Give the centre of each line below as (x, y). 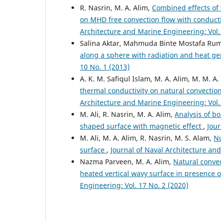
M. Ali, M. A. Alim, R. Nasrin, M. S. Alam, (147, 138)
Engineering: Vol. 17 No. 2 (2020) (134, 185)
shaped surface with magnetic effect (142, 126)
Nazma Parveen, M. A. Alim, (127, 161)
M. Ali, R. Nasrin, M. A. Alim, (127, 114)
